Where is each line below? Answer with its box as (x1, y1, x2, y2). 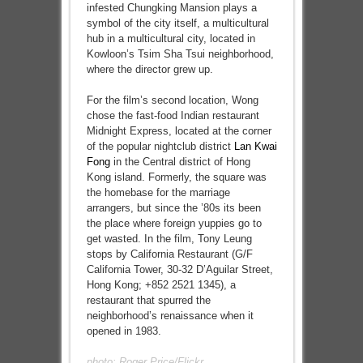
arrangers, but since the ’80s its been (86, 202, 261, 214)
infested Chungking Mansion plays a (86, 2, 257, 14)
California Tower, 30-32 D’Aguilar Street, (86, 263, 273, 275)
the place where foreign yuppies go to (86, 217, 262, 229)
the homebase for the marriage (86, 186, 230, 199)
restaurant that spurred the (86, 294, 211, 306)
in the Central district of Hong (109, 156, 250, 168)
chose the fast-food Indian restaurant (86, 109, 259, 122)
